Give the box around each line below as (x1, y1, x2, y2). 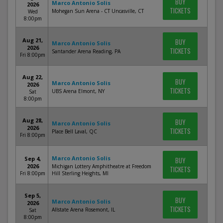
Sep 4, (24, 155, 41, 162)
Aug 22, (22, 73, 43, 81)
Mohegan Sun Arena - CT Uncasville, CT (52, 7, 144, 14)
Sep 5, (24, 192, 41, 199)
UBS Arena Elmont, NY (52, 88, 105, 95)
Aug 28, (22, 116, 43, 124)
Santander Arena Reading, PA (52, 48, 120, 55)
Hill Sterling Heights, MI (52, 170, 109, 177)
